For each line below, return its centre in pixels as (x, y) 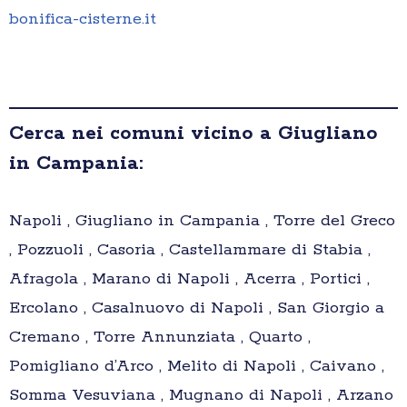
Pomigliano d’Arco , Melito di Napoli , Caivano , (197, 367)
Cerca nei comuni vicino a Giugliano (194, 134)
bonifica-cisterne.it (83, 20)
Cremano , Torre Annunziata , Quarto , (160, 338)
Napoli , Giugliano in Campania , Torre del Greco (202, 221)
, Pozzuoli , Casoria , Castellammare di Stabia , (190, 250)
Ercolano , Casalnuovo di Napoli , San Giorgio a (197, 308)
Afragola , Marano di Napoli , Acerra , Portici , (189, 279)
